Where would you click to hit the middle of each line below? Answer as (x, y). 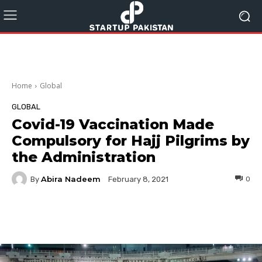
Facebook (56, 216)
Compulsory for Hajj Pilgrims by (131, 141)
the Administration (84, 157)
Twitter (131, 216)
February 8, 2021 (138, 180)
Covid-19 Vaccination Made (113, 124)
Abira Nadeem (71, 179)
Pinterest (204, 216)
